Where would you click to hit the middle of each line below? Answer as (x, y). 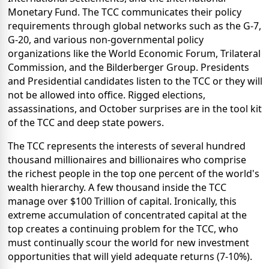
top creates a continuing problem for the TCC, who (123, 228)
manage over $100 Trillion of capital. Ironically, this (122, 201)
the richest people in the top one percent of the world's (134, 173)
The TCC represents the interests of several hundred (127, 146)
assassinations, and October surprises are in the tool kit (135, 108)
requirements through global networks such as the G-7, (134, 26)
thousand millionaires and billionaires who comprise (127, 159)
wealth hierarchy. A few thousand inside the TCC (117, 187)
